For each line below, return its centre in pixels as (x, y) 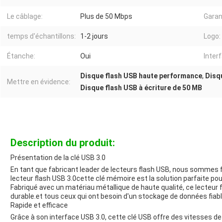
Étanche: (21, 56)
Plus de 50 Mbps (106, 17)
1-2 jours (94, 36)
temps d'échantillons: (41, 36)
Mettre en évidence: (39, 82)
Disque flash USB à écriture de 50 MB (141, 88)
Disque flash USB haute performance (141, 76)
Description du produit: (63, 143)
